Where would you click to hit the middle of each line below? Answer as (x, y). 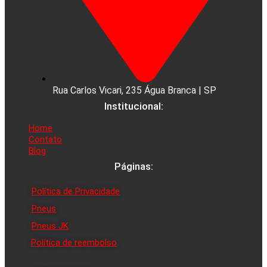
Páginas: (133, 166)
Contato (45, 139)
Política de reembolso (74, 242)
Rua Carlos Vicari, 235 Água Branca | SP (134, 90)
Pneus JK (50, 226)
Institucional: (133, 106)
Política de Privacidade (76, 191)
